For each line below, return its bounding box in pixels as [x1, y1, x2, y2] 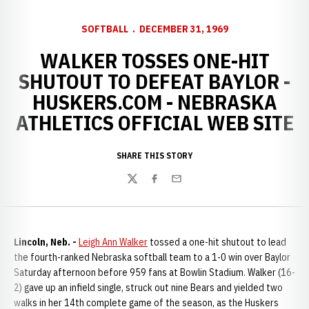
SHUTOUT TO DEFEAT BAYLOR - [19, 68, 290, 94]
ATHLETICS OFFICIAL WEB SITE [15, 109, 294, 136]
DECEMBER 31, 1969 [139, 23, 228, 35]
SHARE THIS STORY [117, 150, 192, 161]
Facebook [148, 179, 191, 193]
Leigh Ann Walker [79, 236, 148, 248]
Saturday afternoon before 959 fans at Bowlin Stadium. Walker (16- [14, 266, 295, 279]
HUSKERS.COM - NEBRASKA [32, 88, 277, 115]
